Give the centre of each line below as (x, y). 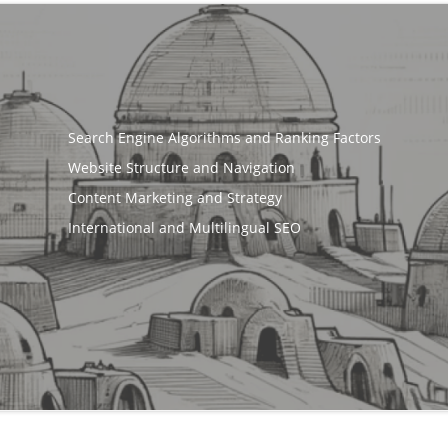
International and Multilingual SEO (184, 227)
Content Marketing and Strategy (174, 197)
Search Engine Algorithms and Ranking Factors (224, 137)
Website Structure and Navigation (181, 167)
